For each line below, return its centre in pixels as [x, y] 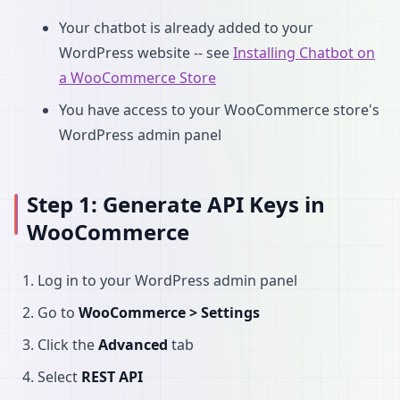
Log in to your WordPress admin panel [167, 280]
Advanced [133, 345]
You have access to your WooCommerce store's [219, 110]
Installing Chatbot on [304, 53]
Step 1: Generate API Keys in [175, 204]
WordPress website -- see [146, 53]
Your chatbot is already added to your [186, 28]
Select [59, 377]
